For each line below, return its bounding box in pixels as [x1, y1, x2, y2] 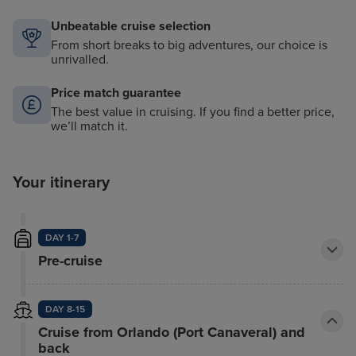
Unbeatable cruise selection [51, 18, 211, 35]
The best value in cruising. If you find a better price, [51, 104, 335, 121]
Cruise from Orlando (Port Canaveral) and [37, 323, 305, 342]
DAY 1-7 [44, 232, 79, 244]
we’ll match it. [51, 118, 128, 135]
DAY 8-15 [44, 304, 85, 315]
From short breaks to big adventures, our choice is [51, 37, 327, 54]
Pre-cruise [37, 252, 103, 270]
